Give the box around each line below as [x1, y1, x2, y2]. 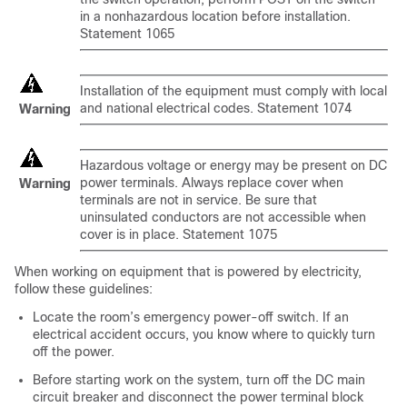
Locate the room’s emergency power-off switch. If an [33, 310, 349, 324]
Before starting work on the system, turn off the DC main [33, 372, 365, 387]
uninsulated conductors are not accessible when [80, 210, 366, 224]
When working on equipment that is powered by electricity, [15, 264, 362, 279]
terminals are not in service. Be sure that [80, 193, 317, 207]
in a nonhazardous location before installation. [80, 9, 351, 24]
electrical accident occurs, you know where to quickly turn [33, 327, 375, 342]
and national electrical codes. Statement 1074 [80, 101, 352, 115]
